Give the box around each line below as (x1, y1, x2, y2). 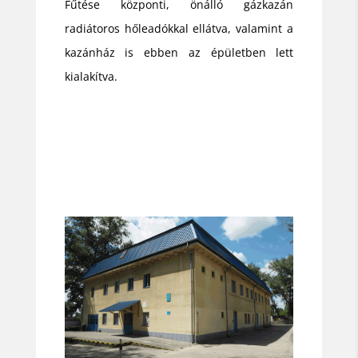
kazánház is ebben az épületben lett (64, 44, 294, 60)
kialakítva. (64, 68, 117, 84)
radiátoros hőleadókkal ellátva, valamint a (64, 20, 294, 36)
